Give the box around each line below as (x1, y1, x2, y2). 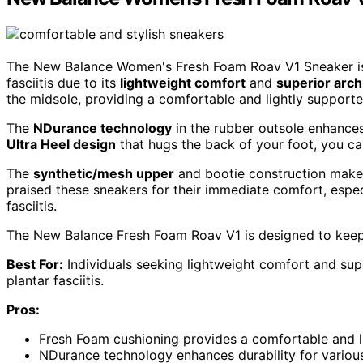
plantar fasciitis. (6, 272, 104, 288)
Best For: (6, 256, 63, 272)
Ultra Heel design (6, 136, 116, 152)
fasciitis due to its (6, 75, 120, 91)
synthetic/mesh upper (33, 165, 174, 181)
